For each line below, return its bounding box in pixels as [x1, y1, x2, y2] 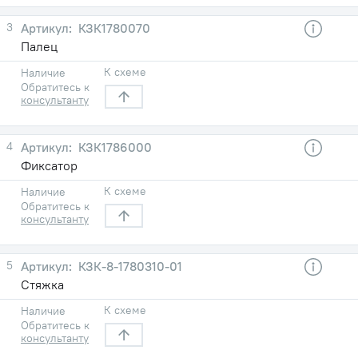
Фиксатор [21, 157, 78, 173]
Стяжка [21, 276, 64, 292]
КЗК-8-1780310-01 [75, 257, 182, 274]
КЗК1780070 [75, 19, 150, 36]
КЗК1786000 [75, 138, 152, 155]
